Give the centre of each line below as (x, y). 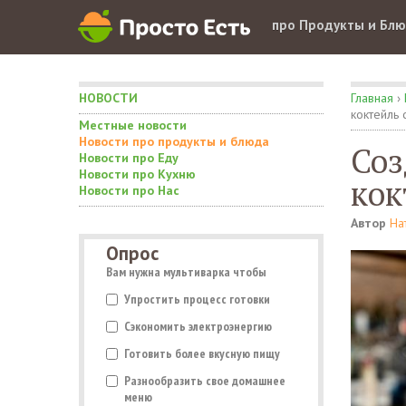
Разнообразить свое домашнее (205, 381)
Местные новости (133, 125)
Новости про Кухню (137, 174)
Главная (372, 98)
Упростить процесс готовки (197, 299)
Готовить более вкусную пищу (202, 353)
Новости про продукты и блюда (174, 141)
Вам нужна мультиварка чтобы (186, 272)
